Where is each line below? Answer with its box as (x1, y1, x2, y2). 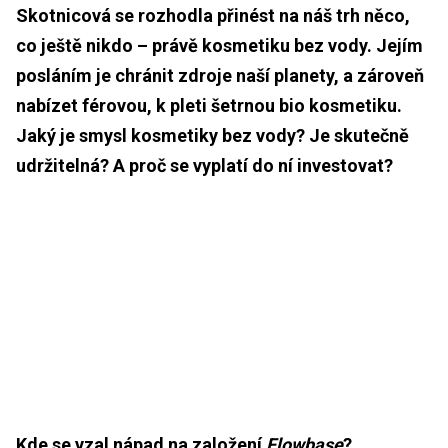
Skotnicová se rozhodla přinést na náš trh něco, (16, 4, 410, 26)
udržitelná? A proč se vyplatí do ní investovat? (16, 154, 393, 176)
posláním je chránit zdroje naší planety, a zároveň (16, 64, 424, 86)
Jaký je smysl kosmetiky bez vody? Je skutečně (16, 124, 409, 146)
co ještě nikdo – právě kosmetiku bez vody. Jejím (16, 34, 423, 56)
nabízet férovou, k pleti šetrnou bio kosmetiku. (16, 94, 402, 116)
